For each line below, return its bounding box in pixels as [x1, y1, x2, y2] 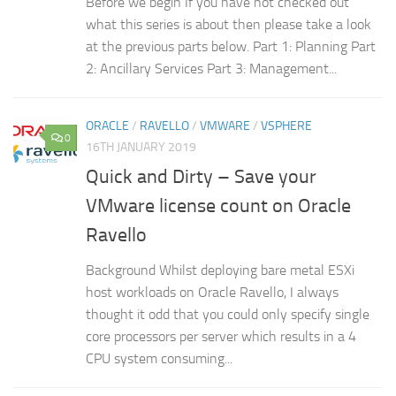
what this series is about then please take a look [86, 16, 371, 34]
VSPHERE [261, 118, 312, 134]
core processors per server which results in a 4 [86, 327, 356, 345]
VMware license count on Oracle [86, 194, 351, 217]
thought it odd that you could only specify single [86, 305, 369, 323]
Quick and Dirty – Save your [86, 164, 316, 188]
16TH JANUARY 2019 [86, 140, 196, 156]
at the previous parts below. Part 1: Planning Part [86, 38, 376, 56]
